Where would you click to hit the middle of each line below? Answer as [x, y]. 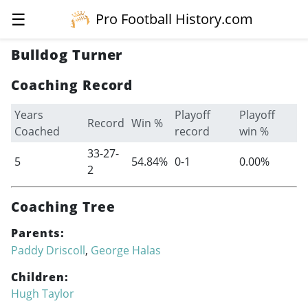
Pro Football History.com [175, 19]
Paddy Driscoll [48, 250]
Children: [40, 277]
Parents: [38, 233]
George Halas [126, 250]
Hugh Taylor [43, 294]
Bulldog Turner [67, 55]
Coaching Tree [63, 207]
